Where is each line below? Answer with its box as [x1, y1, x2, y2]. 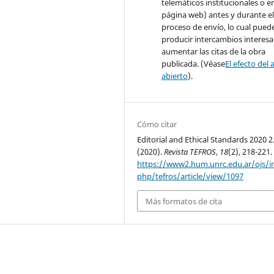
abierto [161, 70, 188, 82]
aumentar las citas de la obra [161, 46, 266, 57]
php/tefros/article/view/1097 [137, 171, 244, 182]
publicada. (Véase [161, 58, 226, 70]
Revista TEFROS [164, 146, 217, 158]
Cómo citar [137, 119, 177, 130]
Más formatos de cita [146, 195, 223, 207]
